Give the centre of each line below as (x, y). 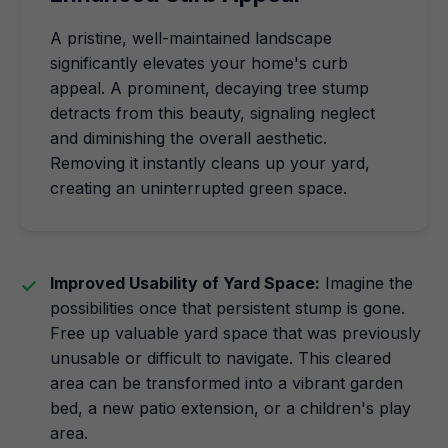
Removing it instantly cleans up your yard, (210, 163)
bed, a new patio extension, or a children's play (230, 408)
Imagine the (366, 283)
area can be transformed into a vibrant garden (226, 383)
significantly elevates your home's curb (199, 63)
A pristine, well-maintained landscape (191, 38)
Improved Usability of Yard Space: (185, 283)
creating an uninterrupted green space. (198, 188)
